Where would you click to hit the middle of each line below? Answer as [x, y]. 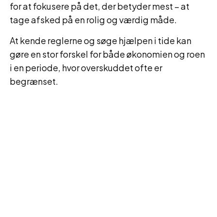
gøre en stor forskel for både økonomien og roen [107, 54]
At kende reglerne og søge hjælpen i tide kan [101, 40]
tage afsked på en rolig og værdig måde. [93, 20]
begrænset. [34, 81]
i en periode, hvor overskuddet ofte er [86, 68]
